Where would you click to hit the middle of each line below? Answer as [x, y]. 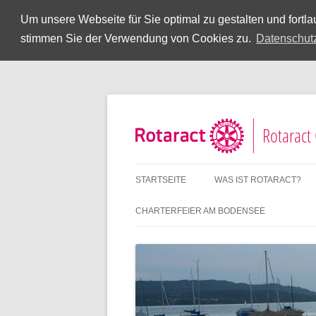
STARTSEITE [161, 180]
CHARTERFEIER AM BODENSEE [200, 211]
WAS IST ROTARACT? [258, 180]
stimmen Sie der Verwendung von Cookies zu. [137, 39]
